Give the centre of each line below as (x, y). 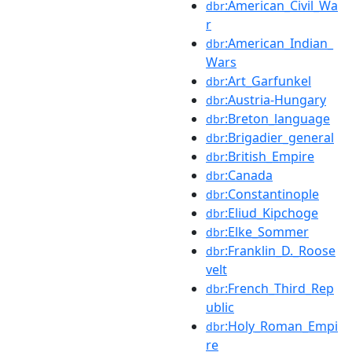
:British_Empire (269, 156)
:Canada (249, 175)
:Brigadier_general (279, 137)
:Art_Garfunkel (268, 81)
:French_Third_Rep (279, 288)
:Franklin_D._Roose (280, 251)
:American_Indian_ (279, 43)
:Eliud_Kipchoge (271, 213)
